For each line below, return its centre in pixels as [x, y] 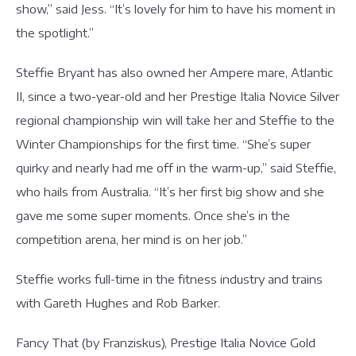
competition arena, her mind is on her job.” [132, 239]
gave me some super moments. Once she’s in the [153, 215]
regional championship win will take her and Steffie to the [175, 120]
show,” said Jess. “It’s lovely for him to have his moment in [176, 9]
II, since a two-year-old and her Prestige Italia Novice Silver [178, 96]
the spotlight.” [55, 33]
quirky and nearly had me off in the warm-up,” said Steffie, [176, 168]
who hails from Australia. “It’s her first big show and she [170, 192]
